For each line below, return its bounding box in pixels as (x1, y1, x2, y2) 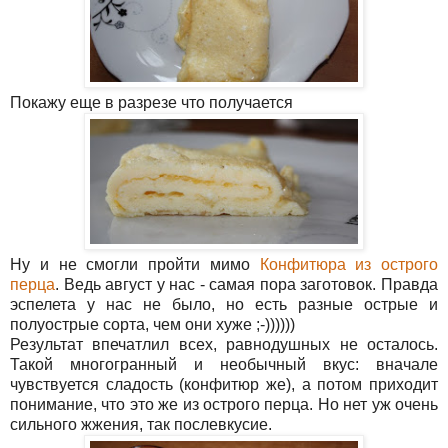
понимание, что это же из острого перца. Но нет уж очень (10, 396, 438, 414)
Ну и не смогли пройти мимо (10, 256, 260, 274)
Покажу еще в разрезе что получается (10, 94, 293, 112)
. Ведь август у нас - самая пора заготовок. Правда (55, 276, 438, 294)
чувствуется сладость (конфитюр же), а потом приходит (10, 376, 438, 394)
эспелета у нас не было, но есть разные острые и (10, 296, 438, 314)
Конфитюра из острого (259, 256, 438, 274)
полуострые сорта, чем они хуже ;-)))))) (10, 316, 299, 334)
